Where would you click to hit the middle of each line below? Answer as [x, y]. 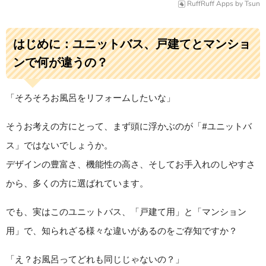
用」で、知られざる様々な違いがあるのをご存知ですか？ [122, 231]
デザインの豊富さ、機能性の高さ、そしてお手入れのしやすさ [131, 164]
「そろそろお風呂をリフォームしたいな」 [91, 98]
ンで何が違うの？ [60, 62]
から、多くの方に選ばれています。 [77, 183]
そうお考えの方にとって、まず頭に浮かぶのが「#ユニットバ [129, 126]
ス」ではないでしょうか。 [59, 145]
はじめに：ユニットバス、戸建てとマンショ [132, 44]
